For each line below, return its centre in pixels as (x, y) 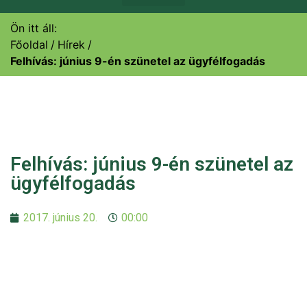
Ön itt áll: (34, 28)
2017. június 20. (60, 218)
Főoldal (29, 45)
